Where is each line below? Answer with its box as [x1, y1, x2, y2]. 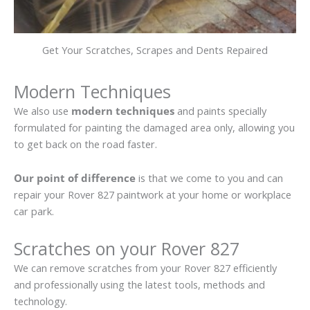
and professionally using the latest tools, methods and [14, 277, 265, 291]
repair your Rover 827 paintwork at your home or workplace [14, 188, 291, 202]
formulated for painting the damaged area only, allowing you [14, 120, 295, 134]
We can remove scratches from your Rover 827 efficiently [14, 260, 277, 275]
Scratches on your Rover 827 [14, 236, 239, 260]
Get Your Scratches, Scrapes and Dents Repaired [42, 42, 268, 57]
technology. [14, 293, 67, 308]
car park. [14, 204, 54, 219]
